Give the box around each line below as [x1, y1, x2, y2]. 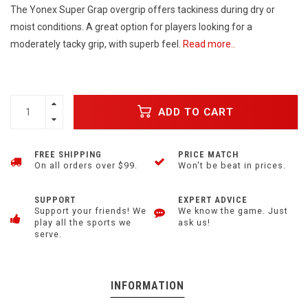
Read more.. [183, 38, 235, 50]
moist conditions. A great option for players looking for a [10, 21, 252, 33]
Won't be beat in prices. [178, 160, 286, 171]
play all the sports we [34, 217, 131, 228]
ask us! [178, 217, 210, 228]
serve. [34, 229, 62, 240]
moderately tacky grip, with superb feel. [10, 38, 183, 50]
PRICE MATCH [178, 149, 239, 160]
